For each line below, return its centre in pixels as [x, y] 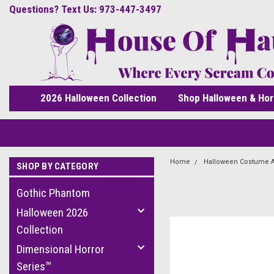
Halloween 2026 [52, 213]
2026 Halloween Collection [98, 98]
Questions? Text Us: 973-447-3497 [85, 9]
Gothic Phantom [53, 193]
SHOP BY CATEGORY [57, 166]
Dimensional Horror [61, 249]
